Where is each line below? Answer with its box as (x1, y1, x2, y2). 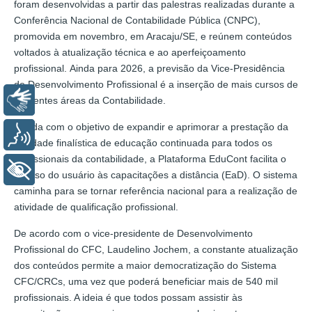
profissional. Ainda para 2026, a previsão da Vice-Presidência (14, 62, 285, 74)
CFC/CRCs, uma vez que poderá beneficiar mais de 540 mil (14, 275, 278, 287)
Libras (45, 93, 76, 106)
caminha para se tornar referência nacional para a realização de (14, 185, 297, 196)
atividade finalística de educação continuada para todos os (14, 136, 272, 148)
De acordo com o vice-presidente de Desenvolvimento (14, 227, 253, 239)
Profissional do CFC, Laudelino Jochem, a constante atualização (14, 243, 298, 255)
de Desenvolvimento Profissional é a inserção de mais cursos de (14, 78, 298, 90)
